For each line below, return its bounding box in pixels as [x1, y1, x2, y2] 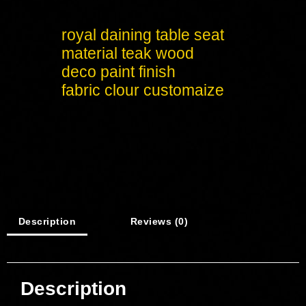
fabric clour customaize [61, 81, 224, 99]
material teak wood [61, 44, 194, 62]
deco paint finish [61, 62, 176, 81]
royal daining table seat [61, 25, 224, 44]
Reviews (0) [130, 215, 189, 227]
